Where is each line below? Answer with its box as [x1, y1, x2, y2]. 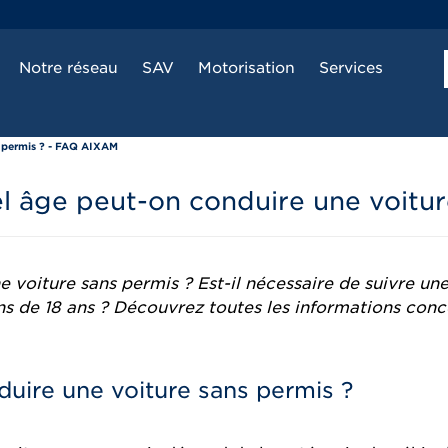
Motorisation [197, 59, 295, 77]
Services [318, 59, 383, 77]
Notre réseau [18, 59, 118, 77]
